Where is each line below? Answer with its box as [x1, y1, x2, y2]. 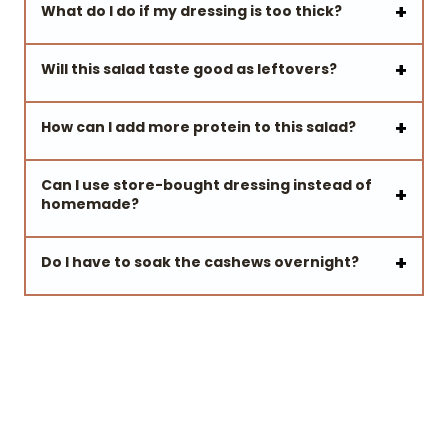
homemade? [41, 194, 139, 215]
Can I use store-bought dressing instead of [41, 175, 372, 196]
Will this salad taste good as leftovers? [41, 59, 337, 80]
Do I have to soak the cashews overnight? [41, 252, 359, 273]
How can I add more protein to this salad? [41, 117, 356, 138]
